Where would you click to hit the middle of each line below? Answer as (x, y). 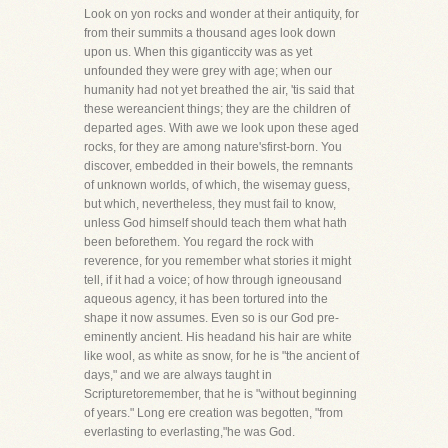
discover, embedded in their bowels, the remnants (218, 166)
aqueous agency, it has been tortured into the (206, 299)
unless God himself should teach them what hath (215, 223)
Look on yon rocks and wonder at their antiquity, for (221, 14)
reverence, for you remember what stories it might (217, 261)
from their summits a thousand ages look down (210, 33)
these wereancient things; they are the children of (217, 109)
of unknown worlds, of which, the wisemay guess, (217, 185)
